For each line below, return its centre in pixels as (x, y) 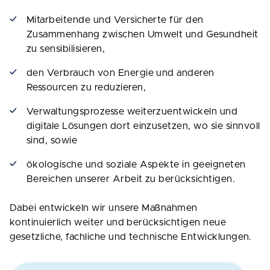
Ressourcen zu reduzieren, (86, 88)
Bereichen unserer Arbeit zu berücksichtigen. (131, 179)
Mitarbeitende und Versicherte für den (115, 20)
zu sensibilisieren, (66, 49)
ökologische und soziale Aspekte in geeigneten (136, 165)
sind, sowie (52, 141)
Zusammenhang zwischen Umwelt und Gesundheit (143, 35)
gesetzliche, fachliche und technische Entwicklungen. (131, 237)
